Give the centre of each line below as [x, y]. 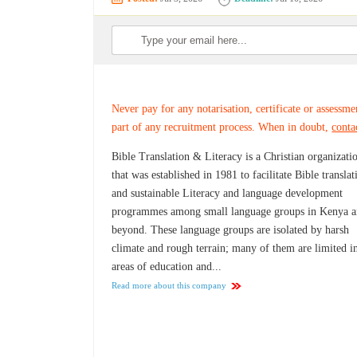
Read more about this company [169, 286]
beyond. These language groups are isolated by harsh [231, 230]
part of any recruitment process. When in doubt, [222, 127]
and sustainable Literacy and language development [228, 194]
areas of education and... [167, 267]
